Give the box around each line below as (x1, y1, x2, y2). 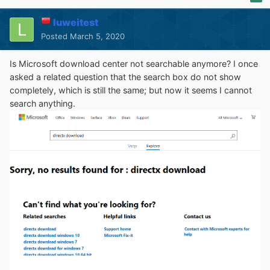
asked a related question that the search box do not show (10, 72, 241, 83)
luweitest (53, 16, 98, 29)
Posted (41, 31, 70, 42)
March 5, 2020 (70, 31, 125, 42)
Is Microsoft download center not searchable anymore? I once (10, 58, 258, 69)
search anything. (10, 98, 75, 109)
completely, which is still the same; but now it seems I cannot (10, 85, 252, 96)
